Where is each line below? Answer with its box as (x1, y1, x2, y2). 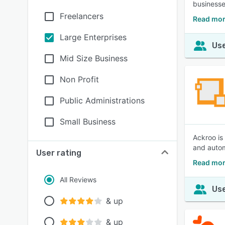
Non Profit (60, 74, 99, 84)
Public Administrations (60, 95, 145, 105)
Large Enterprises (60, 32, 127, 42)
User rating (36, 148, 81, 158)
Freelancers (60, 11, 103, 21)
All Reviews (60, 175, 96, 184)
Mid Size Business (60, 53, 128, 63)
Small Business (60, 117, 116, 127)
